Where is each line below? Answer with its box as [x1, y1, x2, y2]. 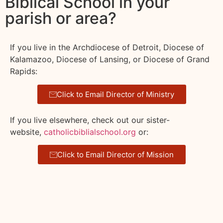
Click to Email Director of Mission [57, 150, 174, 160]
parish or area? [5, 8, 116, 28]
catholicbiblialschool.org [44, 126, 136, 137]
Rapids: [10, 66, 37, 77]
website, [10, 126, 44, 137]
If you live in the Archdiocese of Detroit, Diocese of [10, 42, 204, 53]
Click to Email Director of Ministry [56, 89, 174, 99]
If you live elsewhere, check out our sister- [10, 114, 170, 125]
